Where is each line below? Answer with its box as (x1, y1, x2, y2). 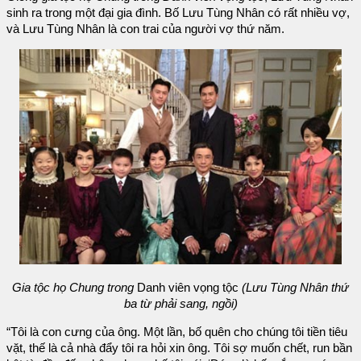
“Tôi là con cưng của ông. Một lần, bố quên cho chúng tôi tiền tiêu (6, 325, 347, 338)
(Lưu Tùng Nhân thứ (242, 281, 349, 295)
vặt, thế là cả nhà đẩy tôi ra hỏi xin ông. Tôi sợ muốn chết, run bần (6, 341, 352, 355)
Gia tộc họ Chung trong (12, 281, 134, 295)
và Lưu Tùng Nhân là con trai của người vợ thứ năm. (6, 23, 284, 36)
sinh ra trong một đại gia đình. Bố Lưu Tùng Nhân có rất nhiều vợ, (6, 6, 350, 20)
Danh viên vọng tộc (134, 281, 242, 295)
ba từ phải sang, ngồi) (123, 297, 238, 311)
